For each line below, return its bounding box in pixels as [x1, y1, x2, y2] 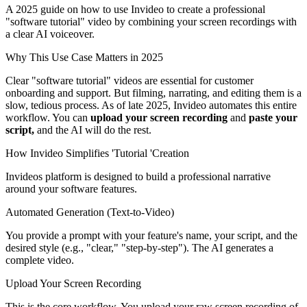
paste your [249, 111, 297, 123]
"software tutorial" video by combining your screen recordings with [5, 15, 297, 27]
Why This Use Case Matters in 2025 [5, 51, 163, 63]
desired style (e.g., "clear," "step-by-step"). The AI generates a [5, 241, 273, 254]
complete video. [5, 254, 74, 266]
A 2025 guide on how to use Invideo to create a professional [5, 3, 265, 15]
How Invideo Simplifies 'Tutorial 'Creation [5, 147, 189, 159]
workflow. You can [5, 111, 90, 123]
